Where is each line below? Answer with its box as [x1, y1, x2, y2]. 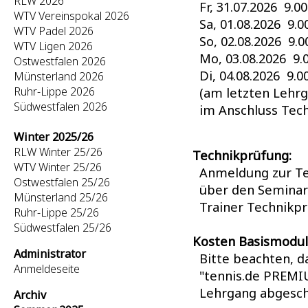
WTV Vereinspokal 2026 [14, 8, 129, 23]
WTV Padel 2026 [14, 23, 93, 38]
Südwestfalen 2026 [14, 99, 107, 114]
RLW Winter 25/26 [14, 144, 102, 159]
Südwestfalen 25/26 [14, 220, 111, 235]
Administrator [14, 246, 86, 261]
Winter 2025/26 [14, 129, 93, 144]
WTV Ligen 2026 [14, 38, 93, 54]
